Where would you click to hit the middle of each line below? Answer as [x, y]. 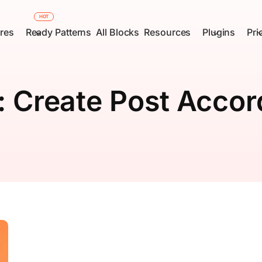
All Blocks [118, 32]
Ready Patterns [58, 32]
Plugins [219, 32]
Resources [168, 32]
